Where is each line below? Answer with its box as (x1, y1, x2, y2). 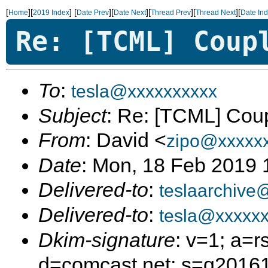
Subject (38, 104, 106, 127)
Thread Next (196, 8, 236, 17)
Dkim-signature (38, 229, 175, 251)
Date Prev (77, 8, 109, 17)
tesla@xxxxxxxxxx (71, 81, 217, 101)
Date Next (114, 8, 146, 17)
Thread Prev (151, 8, 191, 17)
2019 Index (33, 8, 69, 17)
